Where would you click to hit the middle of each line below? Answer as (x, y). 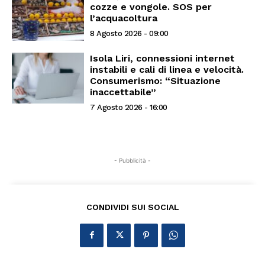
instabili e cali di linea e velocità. (167, 69)
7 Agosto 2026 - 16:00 (129, 107)
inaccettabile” (123, 92)
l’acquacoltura (124, 18)
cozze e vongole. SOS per (151, 7)
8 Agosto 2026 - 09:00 (129, 34)
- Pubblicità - (132, 160)
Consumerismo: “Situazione (156, 80)
